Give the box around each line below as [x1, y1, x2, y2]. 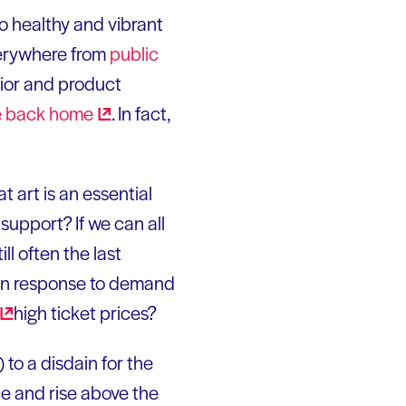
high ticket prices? [14, 298, 157, 325]
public [110, 39, 159, 66]
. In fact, [111, 99, 170, 126]
